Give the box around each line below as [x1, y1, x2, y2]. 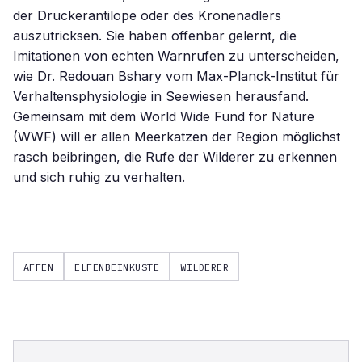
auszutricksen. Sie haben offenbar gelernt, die [13, 27, 297, 44]
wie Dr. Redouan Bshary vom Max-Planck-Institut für [13, 68, 339, 84]
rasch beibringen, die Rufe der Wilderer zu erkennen [13, 149, 337, 165]
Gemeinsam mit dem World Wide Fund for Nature [13, 108, 314, 124]
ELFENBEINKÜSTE [74, 260, 160, 273]
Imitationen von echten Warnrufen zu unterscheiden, [13, 48, 339, 64]
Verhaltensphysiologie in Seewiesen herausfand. [13, 88, 309, 104]
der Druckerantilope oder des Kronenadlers [13, 7, 281, 23]
